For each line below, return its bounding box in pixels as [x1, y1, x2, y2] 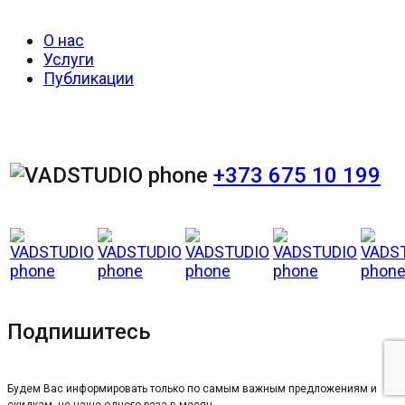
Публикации [43, 68, 134, 88]
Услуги [43, 49, 94, 69]
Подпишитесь [7, 319, 151, 345]
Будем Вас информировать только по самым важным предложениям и [7, 382, 377, 396]
